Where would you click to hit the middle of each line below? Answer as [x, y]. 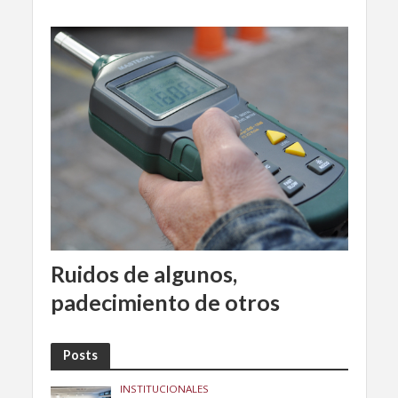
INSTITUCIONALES [165, 388]
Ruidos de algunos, [143, 273]
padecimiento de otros [165, 302]
